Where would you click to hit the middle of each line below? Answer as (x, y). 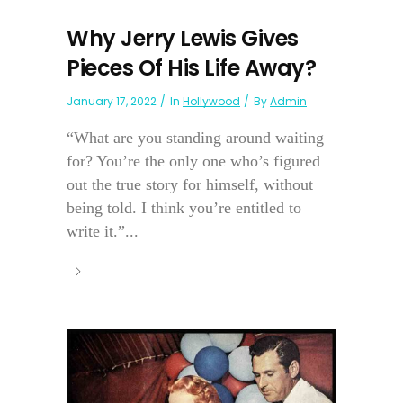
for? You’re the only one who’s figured (193, 161)
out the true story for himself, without (190, 185)
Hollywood (211, 102)
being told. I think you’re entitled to (184, 208)
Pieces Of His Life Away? (191, 68)
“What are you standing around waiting (195, 138)
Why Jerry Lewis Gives (183, 39)
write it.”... (103, 232)
